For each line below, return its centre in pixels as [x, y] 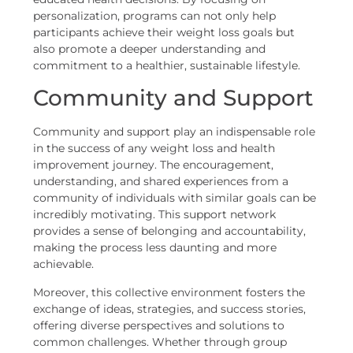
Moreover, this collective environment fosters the [169, 292]
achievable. [64, 264]
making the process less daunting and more [155, 248]
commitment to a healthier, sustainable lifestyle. [167, 66]
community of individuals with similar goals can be [175, 198]
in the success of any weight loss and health [154, 149]
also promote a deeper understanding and [150, 49]
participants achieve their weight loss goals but [164, 33]
